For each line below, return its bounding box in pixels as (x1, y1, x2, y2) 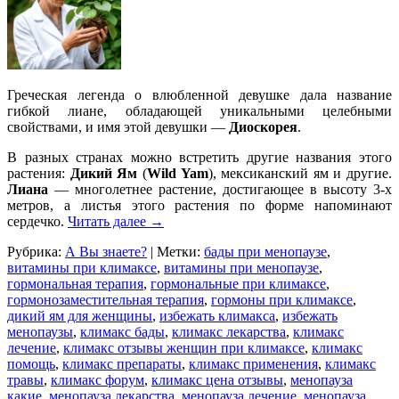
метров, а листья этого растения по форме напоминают (7, 198, 392, 214)
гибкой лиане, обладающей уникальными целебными (7, 103, 392, 119)
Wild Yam (146, 166, 208, 182)
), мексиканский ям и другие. (208, 166, 392, 182)
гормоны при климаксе (211, 292, 353, 308)
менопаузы (7, 324, 73, 340)
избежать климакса (159, 308, 275, 324)
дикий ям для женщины (7, 308, 152, 324)
